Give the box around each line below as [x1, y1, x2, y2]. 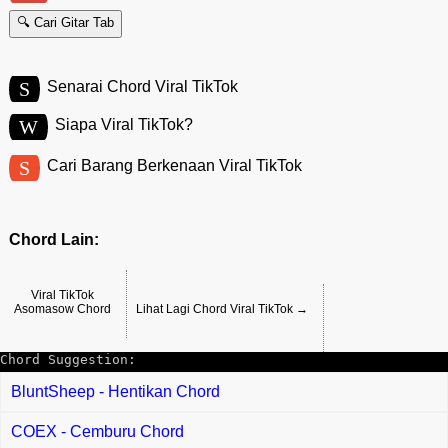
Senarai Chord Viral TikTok [46, 77, 238, 95]
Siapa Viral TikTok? [54, 115, 193, 133]
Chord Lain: [8, 231, 99, 249]
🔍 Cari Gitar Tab [16, 14, 114, 30]
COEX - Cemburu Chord [11, 423, 184, 441]
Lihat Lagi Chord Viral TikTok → [135, 302, 308, 317]
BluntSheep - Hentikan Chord [11, 383, 220, 401]
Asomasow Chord [13, 302, 111, 317]
